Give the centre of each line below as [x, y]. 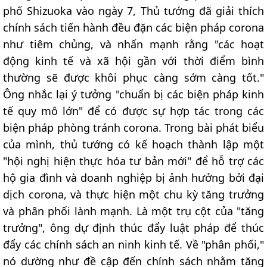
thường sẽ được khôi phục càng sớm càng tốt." [133, 78]
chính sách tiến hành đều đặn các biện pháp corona [133, 28]
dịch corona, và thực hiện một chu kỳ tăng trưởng [133, 195]
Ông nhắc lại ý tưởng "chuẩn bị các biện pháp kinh [133, 94]
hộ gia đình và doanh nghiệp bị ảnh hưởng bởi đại [133, 178]
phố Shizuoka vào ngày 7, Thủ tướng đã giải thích [133, 11]
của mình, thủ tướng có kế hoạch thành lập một [133, 145]
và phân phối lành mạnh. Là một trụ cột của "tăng [133, 211]
